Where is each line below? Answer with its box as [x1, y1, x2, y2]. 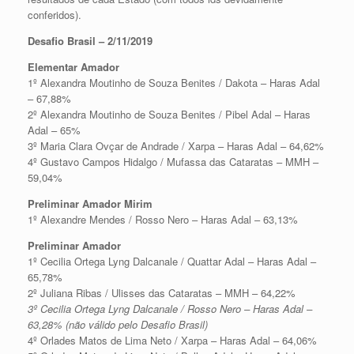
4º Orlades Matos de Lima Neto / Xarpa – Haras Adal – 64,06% [28, 332, 317, 348]
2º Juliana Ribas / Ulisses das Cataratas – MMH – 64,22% [28, 284, 296, 300]
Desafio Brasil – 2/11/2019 [28, 32, 153, 48]
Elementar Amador [28, 58, 119, 74]
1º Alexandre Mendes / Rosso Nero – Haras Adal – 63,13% [28, 211, 298, 227]
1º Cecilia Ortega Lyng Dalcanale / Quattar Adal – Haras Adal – [28, 253, 316, 269]
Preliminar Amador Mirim [28, 195, 153, 211]
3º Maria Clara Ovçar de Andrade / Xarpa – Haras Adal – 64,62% [28, 137, 324, 153]
